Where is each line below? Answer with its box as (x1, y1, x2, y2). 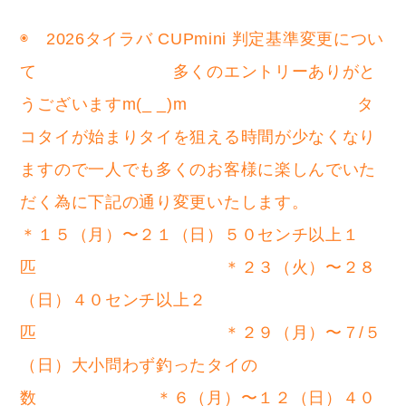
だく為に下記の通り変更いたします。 (20, 193, 377, 212)
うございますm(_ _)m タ (20, 95, 374, 114)
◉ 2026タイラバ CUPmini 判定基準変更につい (20, 30, 385, 49)
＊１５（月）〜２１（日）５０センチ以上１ (20, 226, 360, 245)
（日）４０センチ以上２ (20, 291, 208, 310)
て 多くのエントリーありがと (20, 63, 377, 82)
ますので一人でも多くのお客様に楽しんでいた (20, 160, 377, 179)
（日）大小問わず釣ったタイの (20, 356, 258, 375)
